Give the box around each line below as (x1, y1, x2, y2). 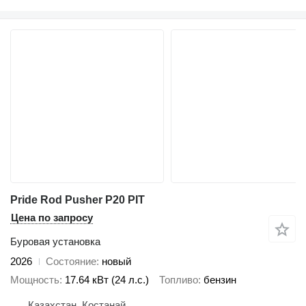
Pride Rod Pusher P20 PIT (10, 194, 145, 206)
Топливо (159, 273, 198, 286)
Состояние (46, 255, 96, 268)
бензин (204, 273, 236, 286)
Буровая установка (10, 236, 100, 248)
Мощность (10, 273, 59, 286)
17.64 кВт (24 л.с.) (65, 273, 149, 286)
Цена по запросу (11, 212, 93, 224)
